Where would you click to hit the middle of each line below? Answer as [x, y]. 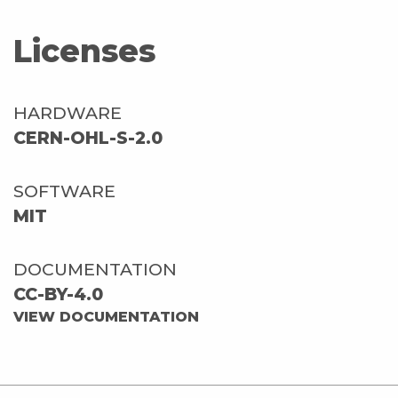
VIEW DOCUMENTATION [106, 316]
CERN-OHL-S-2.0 [88, 137]
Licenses [84, 51]
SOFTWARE [64, 191]
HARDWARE [68, 112]
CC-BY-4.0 [58, 294]
